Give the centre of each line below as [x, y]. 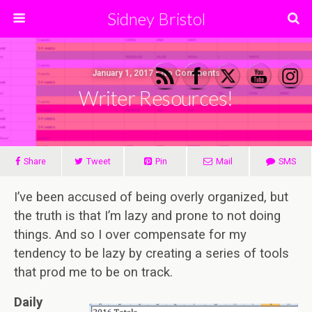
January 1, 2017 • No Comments [156, 73]
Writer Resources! [156, 98]
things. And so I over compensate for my [130, 235]
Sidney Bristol [156, 18]
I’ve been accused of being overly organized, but [151, 197]
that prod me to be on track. [93, 272]
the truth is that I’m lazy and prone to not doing [147, 216]
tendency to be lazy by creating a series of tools [151, 253]
